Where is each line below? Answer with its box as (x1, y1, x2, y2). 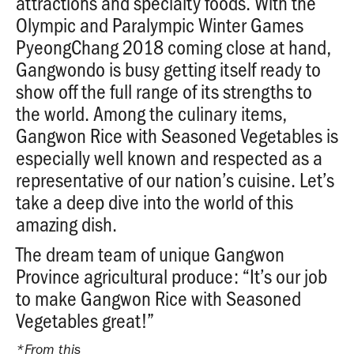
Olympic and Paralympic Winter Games (16, 10, 303, 38)
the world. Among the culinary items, (16, 99, 287, 126)
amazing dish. (16, 209, 117, 237)
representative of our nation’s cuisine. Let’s (16, 165, 334, 193)
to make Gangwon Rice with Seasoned (16, 284, 301, 311)
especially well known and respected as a (16, 143, 322, 171)
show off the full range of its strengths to (16, 77, 312, 104)
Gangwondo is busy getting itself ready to (16, 55, 321, 82)
